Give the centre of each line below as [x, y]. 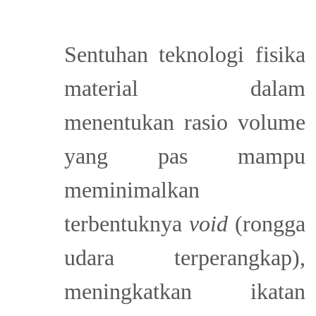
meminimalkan [132, 190]
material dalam [184, 89]
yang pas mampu [184, 156]
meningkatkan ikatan [184, 292]
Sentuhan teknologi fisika [184, 55]
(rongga [267, 224]
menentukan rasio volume [184, 122]
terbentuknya [126, 224]
